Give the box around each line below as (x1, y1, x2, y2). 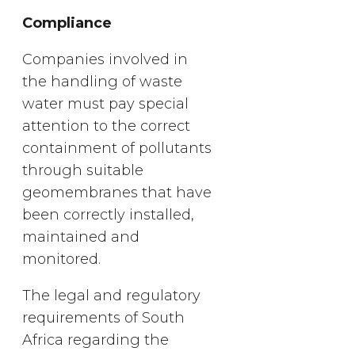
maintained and (22, 227, 139, 246)
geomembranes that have (22, 183, 212, 201)
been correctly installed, (22, 205, 194, 223)
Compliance (22, 13, 112, 32)
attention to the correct (22, 116, 190, 135)
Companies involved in (22, 50, 188, 68)
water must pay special (22, 94, 189, 113)
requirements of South (22, 308, 185, 326)
